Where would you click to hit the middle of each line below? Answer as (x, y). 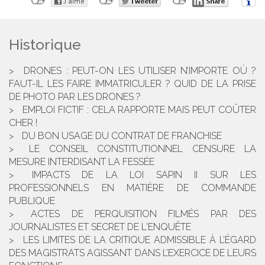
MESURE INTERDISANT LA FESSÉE (82, 161)
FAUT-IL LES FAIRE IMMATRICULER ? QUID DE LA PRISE (132, 83)
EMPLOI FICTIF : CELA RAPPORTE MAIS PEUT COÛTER (139, 109)
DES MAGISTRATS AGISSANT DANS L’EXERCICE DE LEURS (132, 253)
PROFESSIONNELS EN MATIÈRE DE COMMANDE (132, 188)
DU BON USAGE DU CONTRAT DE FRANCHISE (122, 135)
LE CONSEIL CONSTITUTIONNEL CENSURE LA (143, 148)
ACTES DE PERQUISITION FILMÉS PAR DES (144, 214)
